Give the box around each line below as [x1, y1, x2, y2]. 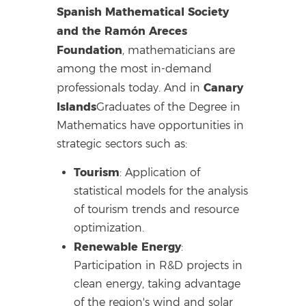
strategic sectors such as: [57, 137, 188, 151]
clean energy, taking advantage [74, 277, 241, 291]
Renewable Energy [74, 239, 182, 254]
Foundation [57, 43, 123, 57]
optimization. [74, 221, 145, 235]
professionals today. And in [57, 81, 204, 95]
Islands [57, 100, 97, 114]
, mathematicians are [122, 44, 236, 57]
